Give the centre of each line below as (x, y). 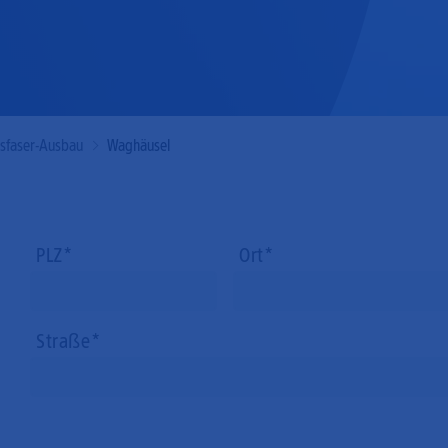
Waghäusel (138, 145)
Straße (63, 341)
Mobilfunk (271, 29)
